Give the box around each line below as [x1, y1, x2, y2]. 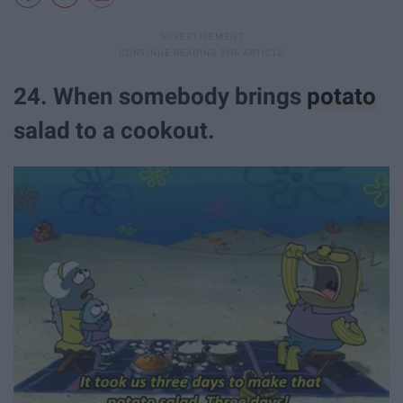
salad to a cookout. [13, 116, 215, 144]
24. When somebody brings [13, 82, 307, 110]
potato [307, 82, 376, 110]
